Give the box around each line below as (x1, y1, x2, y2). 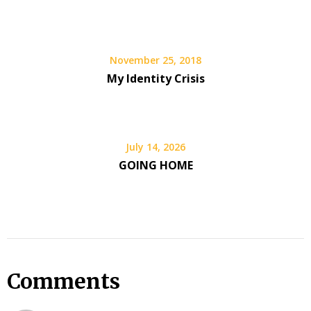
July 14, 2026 (126, 140, 185, 154)
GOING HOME (118, 158, 193, 174)
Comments (7, 268, 120, 295)
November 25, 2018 (110, 53, 201, 67)
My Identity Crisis (106, 71, 205, 87)
